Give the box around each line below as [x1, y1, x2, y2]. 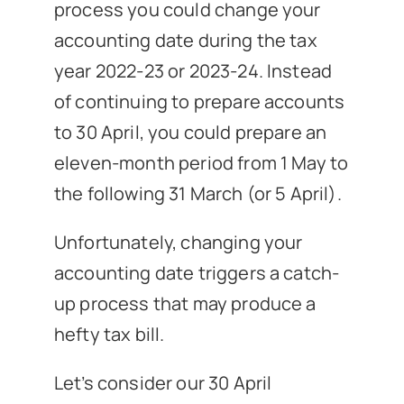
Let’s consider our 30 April [53, 370, 272, 395]
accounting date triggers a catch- [53, 260, 340, 285]
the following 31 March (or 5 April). [53, 180, 342, 206]
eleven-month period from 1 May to [53, 150, 349, 175]
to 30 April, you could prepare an [53, 119, 327, 144]
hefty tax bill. [53, 321, 165, 346]
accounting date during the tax [53, 27, 317, 52]
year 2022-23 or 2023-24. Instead [53, 58, 333, 83]
